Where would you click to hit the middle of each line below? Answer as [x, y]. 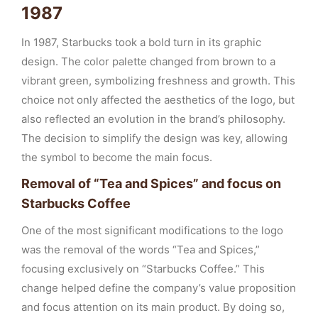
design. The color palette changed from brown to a [148, 61]
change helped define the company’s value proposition [159, 288]
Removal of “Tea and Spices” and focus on [151, 183]
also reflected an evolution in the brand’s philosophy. [153, 119]
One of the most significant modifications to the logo [152, 230]
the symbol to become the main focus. [117, 157]
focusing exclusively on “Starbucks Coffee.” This [143, 269]
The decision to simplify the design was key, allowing [154, 138]
